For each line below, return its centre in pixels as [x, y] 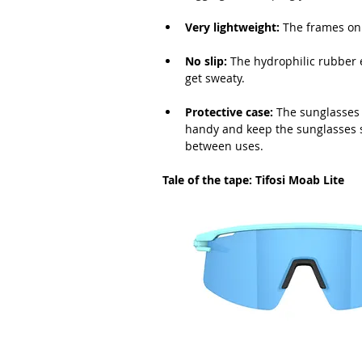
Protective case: [229, 112]
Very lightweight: [232, 27]
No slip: [206, 61]
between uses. [224, 145]
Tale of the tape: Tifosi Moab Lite [253, 179]
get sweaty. [215, 78]
